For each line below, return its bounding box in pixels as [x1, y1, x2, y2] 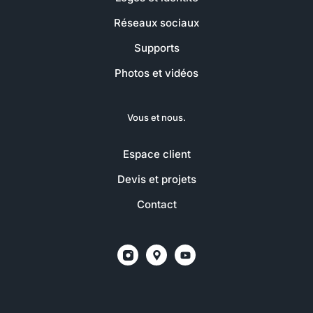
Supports [133, 41, 180, 55]
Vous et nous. [127, 112, 186, 124]
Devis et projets [117, 173, 196, 187]
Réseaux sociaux [114, 16, 199, 30]
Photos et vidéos [115, 66, 198, 80]
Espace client [122, 147, 191, 161]
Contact [136, 198, 177, 212]
